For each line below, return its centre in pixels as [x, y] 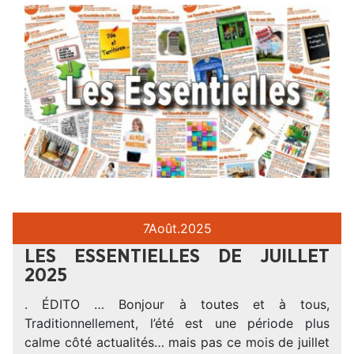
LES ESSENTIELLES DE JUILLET [177, 257]
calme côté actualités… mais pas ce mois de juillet [177, 343]
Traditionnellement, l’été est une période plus [177, 324]
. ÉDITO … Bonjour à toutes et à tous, [177, 305]
